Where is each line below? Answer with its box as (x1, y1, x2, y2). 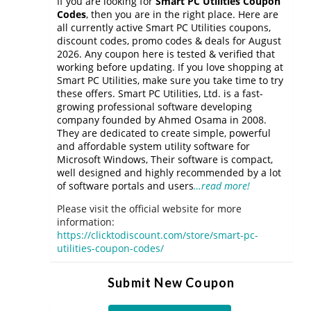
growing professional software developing (57, 100, 252, 113)
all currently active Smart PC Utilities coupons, (57, 21, 271, 34)
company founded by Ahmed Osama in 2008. (57, 113, 267, 126)
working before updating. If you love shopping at (57, 60, 283, 74)
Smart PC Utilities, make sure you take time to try (57, 74, 283, 87)
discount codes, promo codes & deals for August (57, 34, 281, 47)
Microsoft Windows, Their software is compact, (57, 153, 273, 166)
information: (57, 215, 115, 228)
